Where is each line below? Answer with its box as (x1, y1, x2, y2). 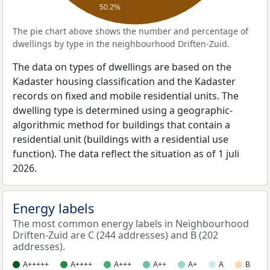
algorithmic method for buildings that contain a (13, 118, 230, 131)
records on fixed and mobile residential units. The (13, 89, 239, 102)
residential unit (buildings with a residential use (13, 133, 228, 146)
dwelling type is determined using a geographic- (13, 104, 233, 117)
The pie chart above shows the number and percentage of (13, 25, 248, 37)
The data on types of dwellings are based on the (13, 60, 231, 74)
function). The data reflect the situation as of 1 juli (13, 147, 239, 160)
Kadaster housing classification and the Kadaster (13, 75, 236, 88)
